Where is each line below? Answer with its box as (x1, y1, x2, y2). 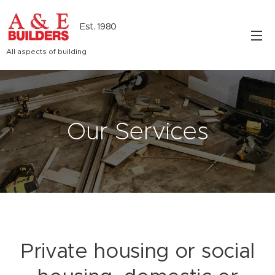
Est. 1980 (80, 20, 117, 32)
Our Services (66, 116, 209, 146)
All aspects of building (6, 46, 87, 56)
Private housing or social (20, 238, 255, 263)
